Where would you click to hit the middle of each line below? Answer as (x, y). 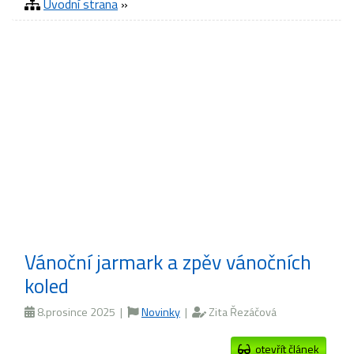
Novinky (161, 312)
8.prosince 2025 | (81, 312)
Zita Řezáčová (241, 312)
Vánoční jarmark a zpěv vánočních (168, 262)
